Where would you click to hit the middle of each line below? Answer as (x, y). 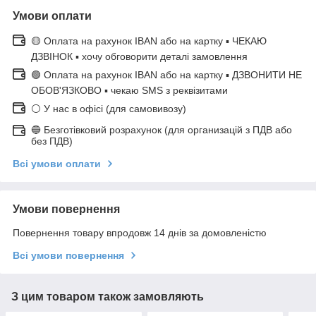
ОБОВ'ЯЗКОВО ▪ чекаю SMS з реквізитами (129, 90)
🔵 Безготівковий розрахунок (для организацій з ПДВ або (162, 129)
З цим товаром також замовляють (108, 296)
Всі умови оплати (57, 163)
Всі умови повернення (68, 255)
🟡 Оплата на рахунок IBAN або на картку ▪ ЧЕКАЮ (149, 41)
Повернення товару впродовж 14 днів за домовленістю (140, 232)
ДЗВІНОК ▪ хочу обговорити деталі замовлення (139, 56)
